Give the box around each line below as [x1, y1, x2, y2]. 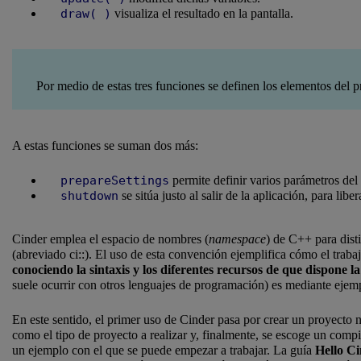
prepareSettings [60, 173, 169, 189]
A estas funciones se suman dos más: [12, 139, 198, 153]
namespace [209, 232, 266, 247]
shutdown [60, 189, 118, 204]
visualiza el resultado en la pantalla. [111, 6, 293, 21]
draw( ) [60, 6, 111, 22]
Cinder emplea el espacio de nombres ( [12, 232, 209, 247]
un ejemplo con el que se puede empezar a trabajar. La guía [12, 343, 315, 358]
